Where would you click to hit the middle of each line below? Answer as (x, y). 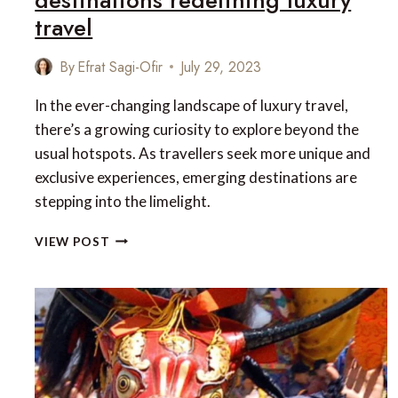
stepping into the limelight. (123, 201)
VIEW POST (72, 241)
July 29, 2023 (221, 67)
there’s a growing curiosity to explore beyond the (197, 129)
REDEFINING (148, 329)
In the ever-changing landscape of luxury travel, (192, 105)
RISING (131, 292)
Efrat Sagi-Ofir (120, 67)
